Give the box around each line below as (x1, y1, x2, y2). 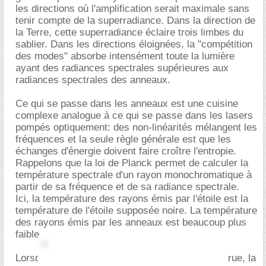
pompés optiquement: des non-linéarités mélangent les (15, 121, 257, 133)
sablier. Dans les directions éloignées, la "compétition (15, 38, 252, 50)
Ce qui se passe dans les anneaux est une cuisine (15, 97, 238, 109)
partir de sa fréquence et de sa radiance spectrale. (15, 180, 239, 192)
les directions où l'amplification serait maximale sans (15, 2, 249, 14)
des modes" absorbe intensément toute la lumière (15, 50, 235, 62)
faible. (15, 228, 42, 240)
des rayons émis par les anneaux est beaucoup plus (15, 216, 246, 228)
